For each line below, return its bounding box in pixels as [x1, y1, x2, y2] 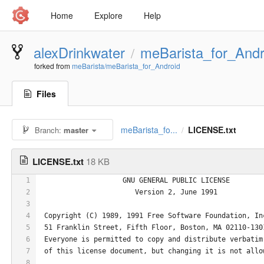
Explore [94, 9, 123, 21]
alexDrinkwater [34, 42, 125, 62]
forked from [34, 61, 72, 71]
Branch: [32, 124, 64, 136]
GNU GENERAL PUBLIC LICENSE [40, 176, 230, 184]
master [64, 124, 89, 136]
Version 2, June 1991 [40, 187, 217, 196]
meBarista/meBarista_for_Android [72, 61, 180, 71]
